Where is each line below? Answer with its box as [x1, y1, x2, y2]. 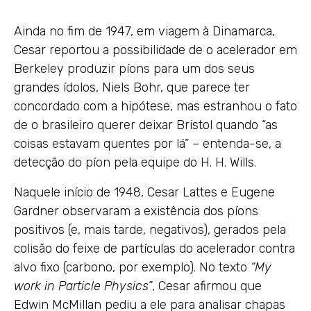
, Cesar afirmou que [152, 278, 262, 294]
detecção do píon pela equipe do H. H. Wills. [14, 154, 256, 170]
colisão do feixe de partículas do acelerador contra [14, 240, 295, 256]
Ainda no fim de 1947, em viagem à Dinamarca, [14, 23, 275, 39]
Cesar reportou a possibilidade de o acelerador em [14, 42, 297, 58]
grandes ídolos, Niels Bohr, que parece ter [14, 79, 250, 95]
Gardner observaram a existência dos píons [14, 203, 258, 219]
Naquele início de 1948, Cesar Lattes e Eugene [14, 184, 275, 200]
